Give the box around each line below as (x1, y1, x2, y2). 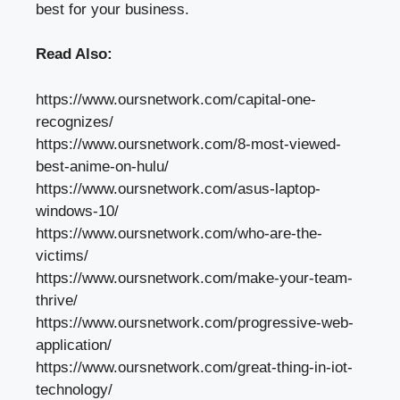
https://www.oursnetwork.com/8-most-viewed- (36, 135, 341, 153)
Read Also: (36, 46, 112, 63)
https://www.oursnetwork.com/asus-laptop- (36, 179, 321, 197)
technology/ (36, 380, 112, 398)
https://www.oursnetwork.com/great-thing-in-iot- (36, 358, 353, 376)
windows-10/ (36, 202, 119, 220)
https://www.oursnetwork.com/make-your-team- (36, 269, 353, 287)
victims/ (36, 246, 88, 264)
